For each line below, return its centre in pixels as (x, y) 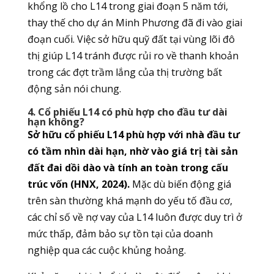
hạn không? (56, 122)
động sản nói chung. (74, 89)
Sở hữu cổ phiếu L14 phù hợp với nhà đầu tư (133, 135)
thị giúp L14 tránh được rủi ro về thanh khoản (133, 56)
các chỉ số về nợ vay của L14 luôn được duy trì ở (135, 217)
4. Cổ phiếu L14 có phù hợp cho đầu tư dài (127, 112)
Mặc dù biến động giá (180, 184)
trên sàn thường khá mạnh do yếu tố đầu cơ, (130, 201)
